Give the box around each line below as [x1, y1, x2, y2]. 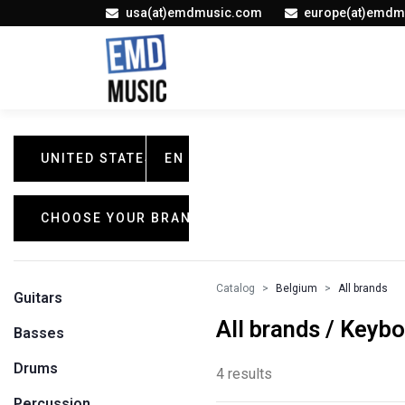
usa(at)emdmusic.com [125, 5, 262, 20]
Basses [14, 325, 64, 342]
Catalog [216, 282, 255, 295]
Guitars [14, 289, 62, 306]
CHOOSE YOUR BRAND [41, 211, 202, 225]
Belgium [276, 282, 317, 295]
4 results [216, 365, 272, 382]
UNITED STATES [41, 151, 155, 165]
